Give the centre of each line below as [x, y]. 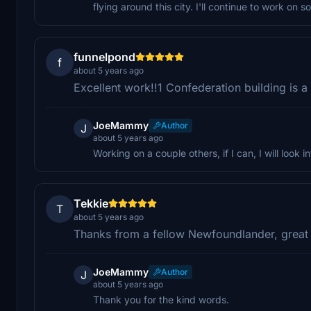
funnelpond [104, 57]
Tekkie [91, 203]
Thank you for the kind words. [161, 299]
